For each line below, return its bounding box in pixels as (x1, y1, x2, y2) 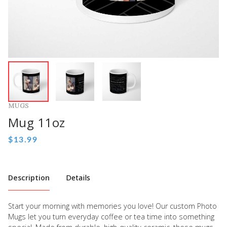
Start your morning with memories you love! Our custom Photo (8, 201, 217, 211)
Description (8, 172, 50, 182)
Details (66, 172, 90, 182)
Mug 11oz (8, 114, 65, 131)
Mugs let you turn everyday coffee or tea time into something (8, 211, 214, 221)
